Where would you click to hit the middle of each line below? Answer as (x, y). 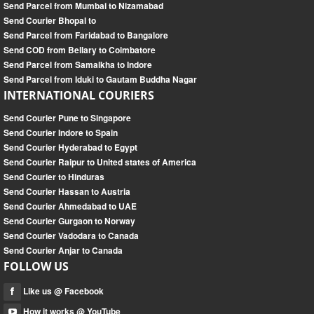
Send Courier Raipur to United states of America (100, 162)
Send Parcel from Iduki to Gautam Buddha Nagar (100, 80)
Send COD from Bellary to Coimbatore (80, 50)
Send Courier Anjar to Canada (63, 251)
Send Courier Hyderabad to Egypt (70, 148)
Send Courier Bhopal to (50, 21)
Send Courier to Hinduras (54, 177)
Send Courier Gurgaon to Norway (69, 221)
